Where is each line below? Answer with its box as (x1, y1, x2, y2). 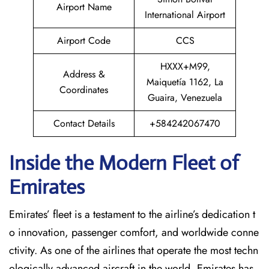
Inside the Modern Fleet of (9, 151, 239, 175)
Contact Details (53, 116, 115, 130)
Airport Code (57, 34, 110, 47)
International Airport (145, 8, 225, 22)
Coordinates (59, 83, 108, 97)
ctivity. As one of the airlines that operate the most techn (9, 243, 258, 258)
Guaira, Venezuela (148, 91, 222, 104)
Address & (62, 67, 105, 81)
